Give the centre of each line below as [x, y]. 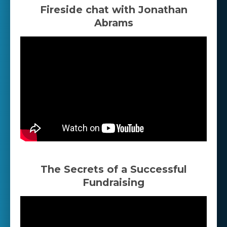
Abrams [113, 23]
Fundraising [113, 183]
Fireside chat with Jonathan [113, 10]
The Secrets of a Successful [113, 169]
